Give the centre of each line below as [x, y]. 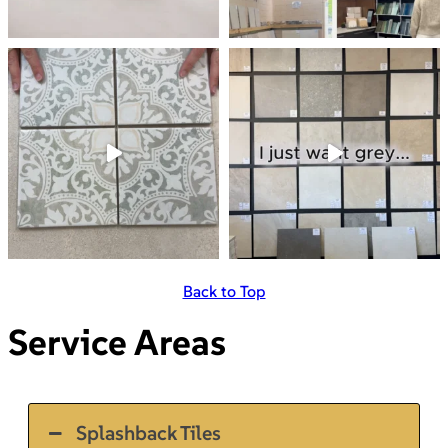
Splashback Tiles [149, 432]
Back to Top [224, 290]
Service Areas [117, 342]
